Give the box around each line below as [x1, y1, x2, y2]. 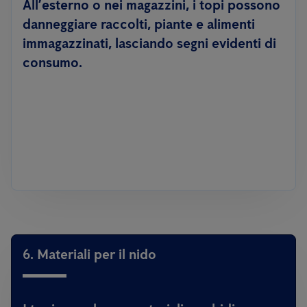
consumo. [23, 54, 82, 71]
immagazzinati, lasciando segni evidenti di [23, 35, 276, 51]
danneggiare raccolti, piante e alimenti [23, 16, 255, 32]
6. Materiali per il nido [23, 246, 156, 262]
